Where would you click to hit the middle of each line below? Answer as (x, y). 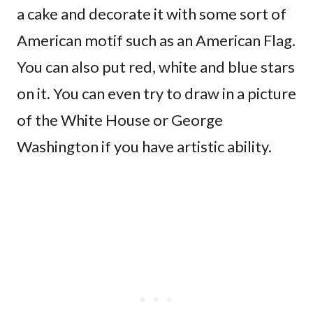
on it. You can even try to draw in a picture (156, 93)
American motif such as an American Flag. (156, 40)
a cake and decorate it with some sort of (152, 13)
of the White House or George (120, 119)
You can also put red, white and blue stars (156, 66)
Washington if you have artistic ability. (144, 146)
